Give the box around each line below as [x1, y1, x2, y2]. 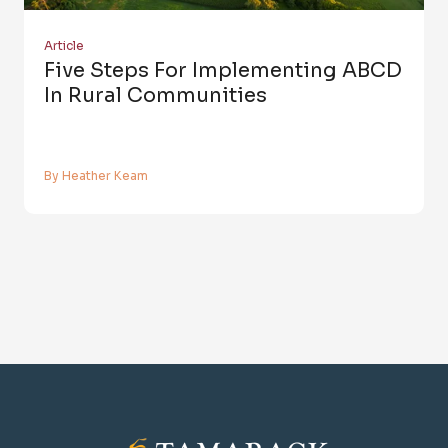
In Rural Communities [44, 83, 267, 109]
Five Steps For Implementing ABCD [44, 58, 402, 84]
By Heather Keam [44, 168, 148, 184]
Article [44, 38, 84, 54]
